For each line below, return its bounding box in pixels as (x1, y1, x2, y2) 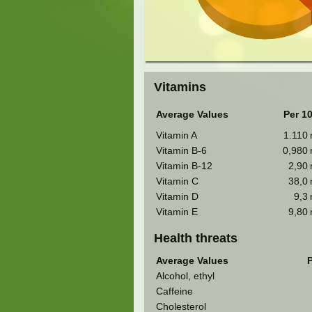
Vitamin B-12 (155, 161, 212, 172)
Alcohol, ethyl (155, 270, 214, 281)
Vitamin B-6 (155, 146, 207, 157)
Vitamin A (155, 130, 197, 141)
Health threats (153, 231, 237, 246)
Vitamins (153, 80, 206, 95)
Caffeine (155, 286, 193, 297)
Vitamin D (155, 192, 198, 203)
